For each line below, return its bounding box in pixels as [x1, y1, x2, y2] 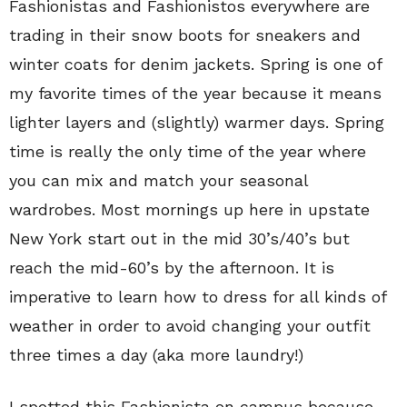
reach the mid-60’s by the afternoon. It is [9, 258, 334, 277]
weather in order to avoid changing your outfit [9, 316, 371, 335]
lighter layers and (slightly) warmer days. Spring [9, 113, 384, 132]
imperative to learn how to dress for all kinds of [9, 287, 386, 306]
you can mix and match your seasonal [9, 171, 308, 190]
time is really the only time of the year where [9, 142, 366, 161]
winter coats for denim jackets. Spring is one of [9, 55, 382, 74]
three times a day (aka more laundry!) [9, 345, 303, 364]
